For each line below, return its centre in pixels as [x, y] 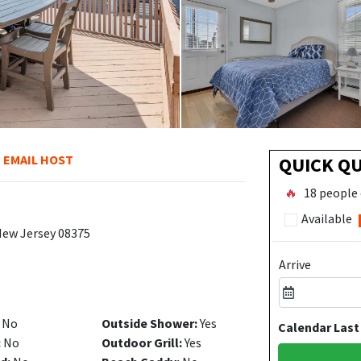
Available [325, 218]
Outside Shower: [149, 323]
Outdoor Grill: [141, 342]
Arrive [295, 264]
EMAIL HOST [38, 160]
